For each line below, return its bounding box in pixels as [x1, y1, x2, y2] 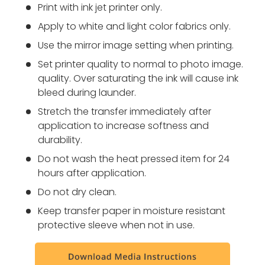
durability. [38, 133, 82, 147]
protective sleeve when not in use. [38, 218, 195, 232]
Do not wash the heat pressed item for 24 [38, 152, 230, 166]
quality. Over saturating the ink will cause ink [38, 72, 238, 86]
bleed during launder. [38, 86, 136, 100]
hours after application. [38, 166, 146, 180]
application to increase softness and [38, 119, 209, 133]
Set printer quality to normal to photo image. [38, 57, 243, 72]
